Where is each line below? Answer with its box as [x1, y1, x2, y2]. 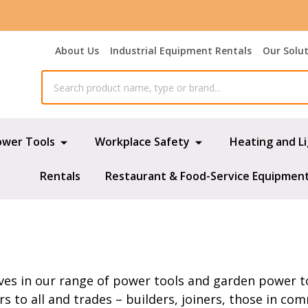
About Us [55, 44, 99, 57]
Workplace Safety [95, 134, 190, 149]
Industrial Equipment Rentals [110, 44, 252, 57]
